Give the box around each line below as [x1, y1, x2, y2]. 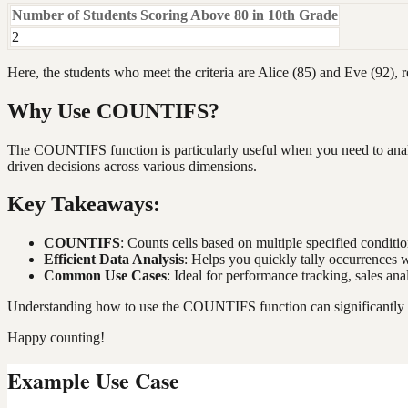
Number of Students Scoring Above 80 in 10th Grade [12, 6, 338, 23]
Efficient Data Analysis [44, 251, 184, 268]
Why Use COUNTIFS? [7, 98, 219, 123]
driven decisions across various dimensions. [7, 158, 257, 174]
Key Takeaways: [7, 192, 160, 217]
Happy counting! [7, 330, 105, 346]
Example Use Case [7, 364, 179, 397]
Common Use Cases [44, 268, 167, 284]
